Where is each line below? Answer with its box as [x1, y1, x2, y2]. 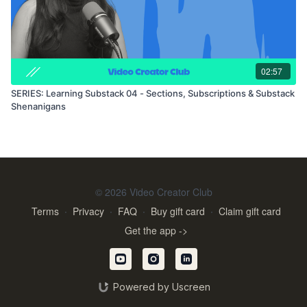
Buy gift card [151, 204, 205, 218]
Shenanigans [11, 100, 66, 112]
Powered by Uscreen [112, 281, 210, 293]
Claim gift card [219, 204, 281, 218]
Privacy [73, 204, 104, 218]
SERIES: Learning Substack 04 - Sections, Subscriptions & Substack [11, 87, 295, 99]
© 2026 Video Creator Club [95, 185, 212, 199]
